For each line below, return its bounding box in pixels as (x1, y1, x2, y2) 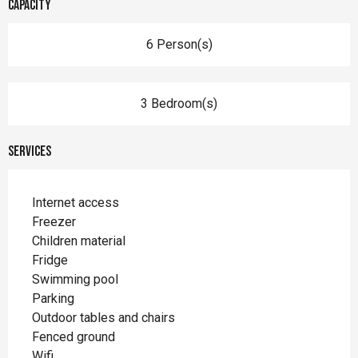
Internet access (32, 194, 119, 210)
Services (8, 142, 51, 160)
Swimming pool (32, 271, 118, 287)
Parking (32, 290, 74, 306)
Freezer (32, 213, 76, 229)
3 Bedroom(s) (141, 95, 217, 111)
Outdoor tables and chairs (32, 309, 175, 325)
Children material (32, 233, 125, 249)
